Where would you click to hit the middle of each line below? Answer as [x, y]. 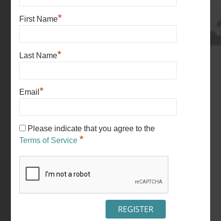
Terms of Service [49, 140]
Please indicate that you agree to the [90, 129]
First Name [38, 19]
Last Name [38, 55]
